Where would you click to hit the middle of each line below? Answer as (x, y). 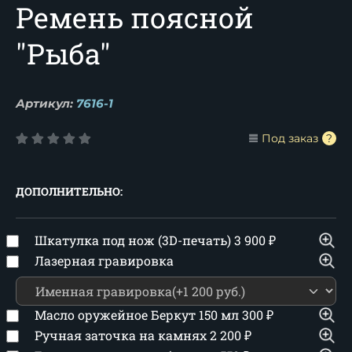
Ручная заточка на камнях (122, 335)
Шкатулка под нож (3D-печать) (134, 240)
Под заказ (290, 138)
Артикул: (44, 103)
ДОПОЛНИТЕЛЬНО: (69, 191)
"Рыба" (63, 53)
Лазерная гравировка (104, 260)
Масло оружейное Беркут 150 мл (138, 315)
